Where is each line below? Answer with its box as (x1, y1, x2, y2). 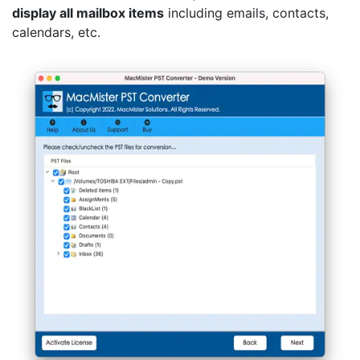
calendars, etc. (12, 23, 100, 40)
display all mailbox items (12, 4, 164, 21)
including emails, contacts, (164, 4, 329, 21)
